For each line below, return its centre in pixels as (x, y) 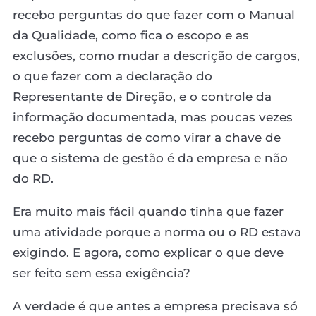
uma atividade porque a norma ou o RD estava (157, 232)
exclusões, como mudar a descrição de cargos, (156, 55)
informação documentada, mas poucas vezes (153, 117)
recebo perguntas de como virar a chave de (147, 137)
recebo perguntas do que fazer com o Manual (154, 14)
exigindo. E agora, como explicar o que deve (148, 252)
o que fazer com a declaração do (113, 76)
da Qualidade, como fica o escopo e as (131, 35)
